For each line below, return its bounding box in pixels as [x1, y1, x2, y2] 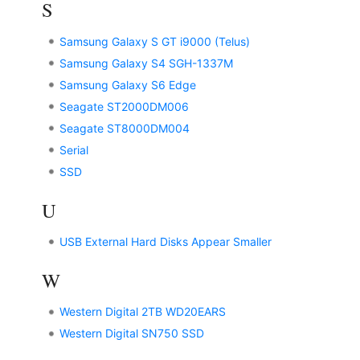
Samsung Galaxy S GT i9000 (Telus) [59, 34, 250, 48]
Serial [59, 142, 88, 157]
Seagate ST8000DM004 [59, 121, 190, 135]
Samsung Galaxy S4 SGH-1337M [59, 55, 233, 70]
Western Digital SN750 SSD [59, 326, 204, 341]
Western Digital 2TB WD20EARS [59, 305, 226, 319]
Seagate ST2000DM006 [59, 99, 189, 113]
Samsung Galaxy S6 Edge [59, 77, 196, 92]
